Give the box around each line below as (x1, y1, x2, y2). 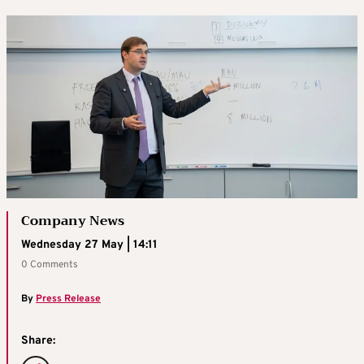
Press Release (36, 292, 101, 306)
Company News (21, 210, 124, 233)
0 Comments (21, 258, 78, 272)
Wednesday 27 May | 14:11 (21, 238, 158, 253)
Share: (21, 334, 55, 349)
